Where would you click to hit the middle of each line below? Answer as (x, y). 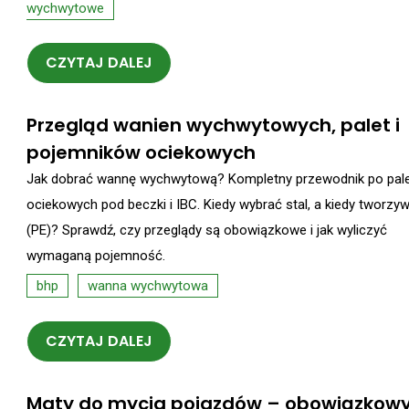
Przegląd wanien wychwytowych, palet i (213, 126)
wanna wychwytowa (148, 286)
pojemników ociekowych (141, 153)
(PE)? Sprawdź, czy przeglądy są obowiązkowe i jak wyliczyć (207, 231)
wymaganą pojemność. (96, 256)
